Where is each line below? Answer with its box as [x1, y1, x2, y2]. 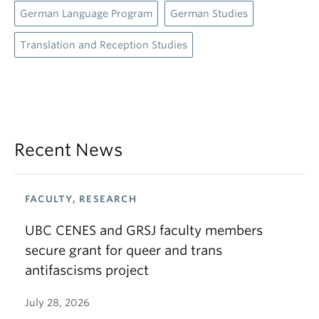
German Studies [170, 8, 248, 19]
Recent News [14, 140, 122, 160]
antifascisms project [25, 263, 149, 278]
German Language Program [20, 8, 152, 19]
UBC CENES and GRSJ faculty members [25, 223, 263, 238]
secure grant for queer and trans [25, 243, 222, 258]
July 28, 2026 [25, 297, 90, 308]
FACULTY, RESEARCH [25, 194, 137, 204]
